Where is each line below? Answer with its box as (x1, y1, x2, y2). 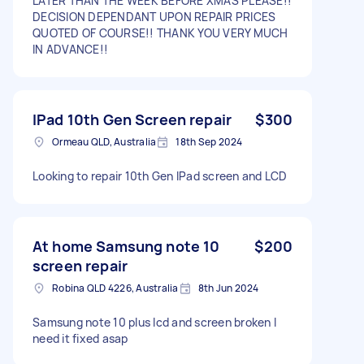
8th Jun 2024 (197, 280, 259, 295)
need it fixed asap (32, 330, 128, 346)
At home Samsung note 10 (32, 236, 220, 256)
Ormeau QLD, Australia (52, 134, 157, 149)
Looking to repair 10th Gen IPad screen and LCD (32, 167, 288, 184)
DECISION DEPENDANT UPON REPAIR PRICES (32, 8, 276, 24)
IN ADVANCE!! (32, 41, 108, 57)
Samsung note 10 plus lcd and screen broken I (32, 314, 276, 330)
